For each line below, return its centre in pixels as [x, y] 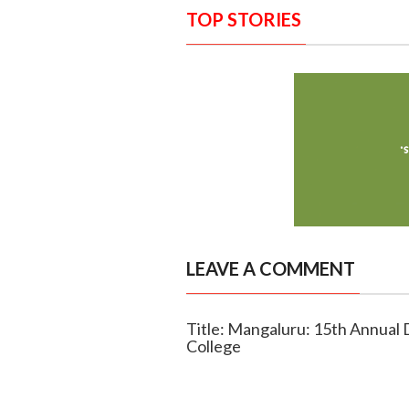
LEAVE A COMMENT [270, 269]
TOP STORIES [243, 20]
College [213, 346]
